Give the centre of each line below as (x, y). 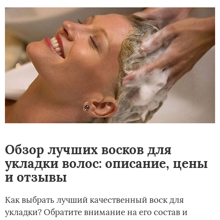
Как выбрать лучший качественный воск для (94, 200)
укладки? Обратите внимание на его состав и (96, 212)
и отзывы (36, 177)
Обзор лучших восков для (88, 149)
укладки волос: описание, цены (106, 163)
